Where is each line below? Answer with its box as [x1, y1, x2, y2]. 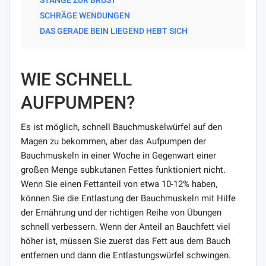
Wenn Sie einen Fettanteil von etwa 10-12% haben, [21, 178, 217, 189]
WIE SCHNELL [21, 68, 132, 90]
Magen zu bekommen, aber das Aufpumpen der [21, 135, 206, 147]
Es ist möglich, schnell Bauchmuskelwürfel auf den [21, 121, 222, 132]
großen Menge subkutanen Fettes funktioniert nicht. [21, 164, 226, 175]
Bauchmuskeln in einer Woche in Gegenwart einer [21, 150, 216, 161]
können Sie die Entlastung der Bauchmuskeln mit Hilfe [21, 192, 236, 204]
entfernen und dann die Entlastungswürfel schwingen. [21, 249, 231, 261]
